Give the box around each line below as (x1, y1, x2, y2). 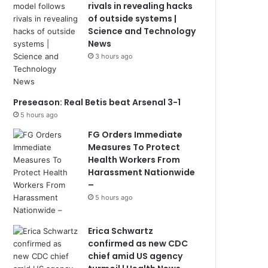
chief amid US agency (88, 250, 183, 262)
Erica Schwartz (88, 225, 154, 237)
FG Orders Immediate (88, 129, 183, 141)
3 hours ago (95, 52, 133, 60)
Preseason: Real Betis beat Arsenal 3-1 (13, 96, 181, 108)
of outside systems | (88, 13, 177, 25)
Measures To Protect (88, 141, 181, 153)
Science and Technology (88, 25, 196, 37)
